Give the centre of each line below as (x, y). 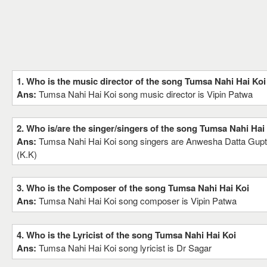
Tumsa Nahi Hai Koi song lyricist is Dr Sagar (125, 248)
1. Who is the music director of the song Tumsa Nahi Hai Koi (141, 81)
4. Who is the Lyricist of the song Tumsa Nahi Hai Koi (126, 235)
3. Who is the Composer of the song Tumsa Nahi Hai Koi (133, 188)
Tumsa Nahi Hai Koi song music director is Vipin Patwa (146, 94)
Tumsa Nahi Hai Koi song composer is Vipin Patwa (138, 201)
